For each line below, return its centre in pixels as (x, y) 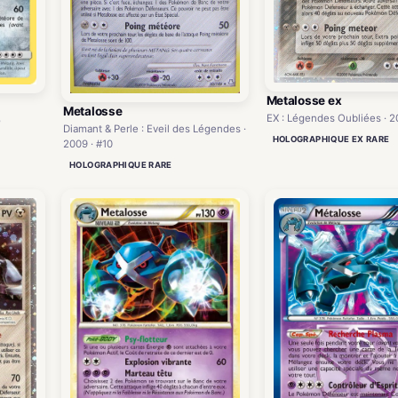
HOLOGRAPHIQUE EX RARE (331, 139)
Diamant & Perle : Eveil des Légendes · (155, 129)
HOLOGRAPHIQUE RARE (121, 165)
